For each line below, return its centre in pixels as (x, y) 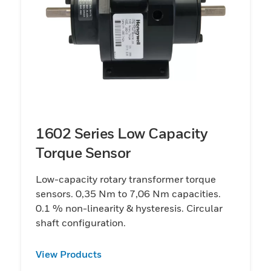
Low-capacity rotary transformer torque (126, 179)
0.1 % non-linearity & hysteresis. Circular (129, 208)
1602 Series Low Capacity (122, 133)
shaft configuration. (81, 222)
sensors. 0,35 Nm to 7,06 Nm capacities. (128, 193)
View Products (69, 254)
